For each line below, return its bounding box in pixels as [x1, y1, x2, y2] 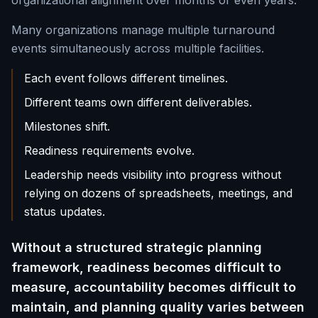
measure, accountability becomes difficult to [11, 280, 296, 295]
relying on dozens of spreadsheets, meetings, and [24, 186, 292, 201]
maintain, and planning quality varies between [11, 300, 305, 315]
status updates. [24, 204, 105, 219]
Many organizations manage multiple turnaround [11, 23, 275, 38]
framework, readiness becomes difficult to [11, 260, 281, 275]
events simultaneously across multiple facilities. [11, 41, 264, 56]
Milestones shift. [24, 119, 110, 134]
